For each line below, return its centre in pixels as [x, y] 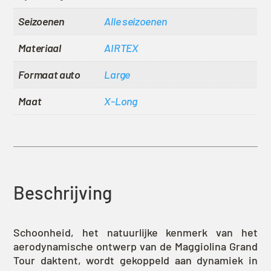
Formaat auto [49, 74]
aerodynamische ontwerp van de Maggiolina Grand [135, 247]
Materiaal [40, 47]
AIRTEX [121, 47]
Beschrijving [63, 193]
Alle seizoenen [135, 21]
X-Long [121, 101]
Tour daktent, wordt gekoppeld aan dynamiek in [135, 260]
